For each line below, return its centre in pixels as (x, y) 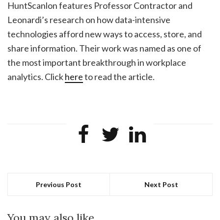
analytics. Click (36, 76)
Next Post (161, 184)
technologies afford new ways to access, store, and (105, 34)
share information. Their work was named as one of (104, 48)
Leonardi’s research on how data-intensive (89, 19)
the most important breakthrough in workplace (97, 62)
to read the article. (119, 76)
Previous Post (59, 184)
